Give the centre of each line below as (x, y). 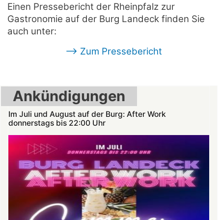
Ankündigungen (69, 96)
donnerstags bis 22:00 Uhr (57, 123)
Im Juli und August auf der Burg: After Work (87, 114)
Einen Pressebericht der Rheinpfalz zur (91, 7)
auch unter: (32, 31)
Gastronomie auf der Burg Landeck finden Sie (106, 19)
